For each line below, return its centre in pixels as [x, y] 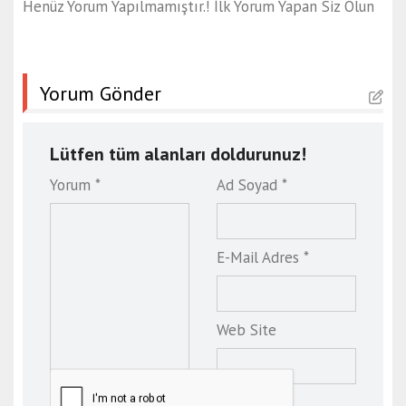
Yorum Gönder [101, 94]
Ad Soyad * [252, 185]
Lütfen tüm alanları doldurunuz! [178, 155]
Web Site [246, 330]
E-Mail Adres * [263, 258]
